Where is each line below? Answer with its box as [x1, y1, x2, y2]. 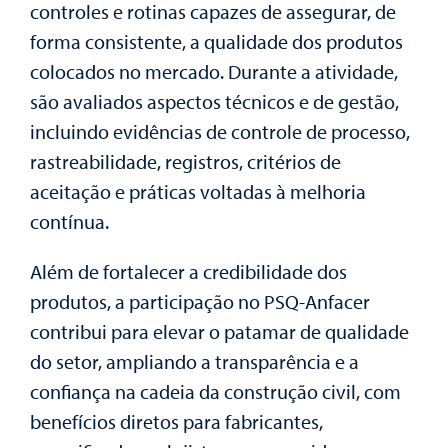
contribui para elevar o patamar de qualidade [30, 318, 409, 344]
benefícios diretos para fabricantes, [30, 408, 323, 434]
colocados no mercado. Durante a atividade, [30, 58, 398, 84]
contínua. [30, 208, 109, 234]
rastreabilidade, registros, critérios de [30, 148, 341, 174]
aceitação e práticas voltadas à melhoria [30, 178, 366, 204]
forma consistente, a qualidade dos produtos [30, 28, 403, 54]
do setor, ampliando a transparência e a [30, 348, 359, 374]
